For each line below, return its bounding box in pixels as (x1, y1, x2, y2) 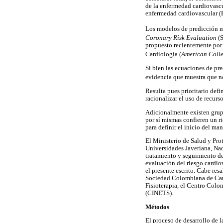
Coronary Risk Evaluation (145, 34, 217, 42)
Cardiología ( (145, 51, 181, 58)
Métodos (145, 203, 169, 211)
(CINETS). (145, 190, 173, 197)
